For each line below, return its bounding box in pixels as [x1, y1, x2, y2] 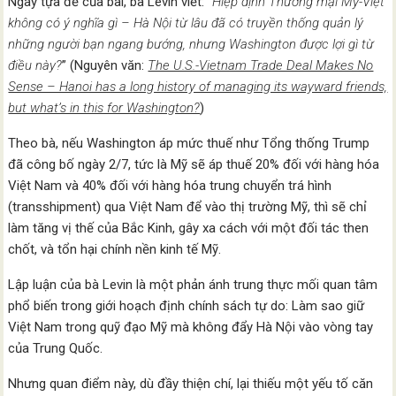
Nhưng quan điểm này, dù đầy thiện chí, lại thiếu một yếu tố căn [8, 376, 374, 392]
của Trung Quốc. [8, 340, 103, 357]
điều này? [8, 57, 63, 74]
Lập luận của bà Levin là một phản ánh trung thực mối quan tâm [8, 277, 378, 293]
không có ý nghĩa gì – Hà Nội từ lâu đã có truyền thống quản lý [8, 15, 364, 32]
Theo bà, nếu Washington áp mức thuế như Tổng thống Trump [8, 135, 370, 152]
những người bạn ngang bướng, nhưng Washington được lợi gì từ [8, 36, 375, 53]
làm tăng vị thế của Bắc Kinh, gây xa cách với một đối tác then [8, 220, 369, 237]
